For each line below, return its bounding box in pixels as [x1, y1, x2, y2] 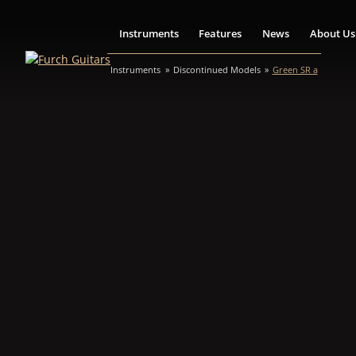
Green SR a [272, 64, 318, 76]
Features [199, 26, 242, 41]
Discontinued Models [172, 64, 261, 76]
